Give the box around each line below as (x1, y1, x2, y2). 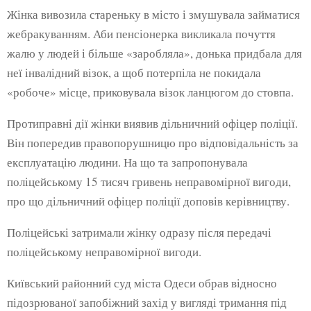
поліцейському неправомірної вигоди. (7, 243, 201, 260)
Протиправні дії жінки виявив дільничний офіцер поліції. (7, 115, 298, 131)
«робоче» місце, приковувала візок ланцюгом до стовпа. (7, 83, 294, 100)
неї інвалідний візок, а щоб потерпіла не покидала (7, 64, 261, 81)
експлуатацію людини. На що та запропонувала (7, 153, 248, 170)
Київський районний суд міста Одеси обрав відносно (7, 274, 277, 291)
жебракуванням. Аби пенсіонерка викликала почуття (7, 25, 276, 42)
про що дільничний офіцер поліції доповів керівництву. (7, 192, 289, 209)
